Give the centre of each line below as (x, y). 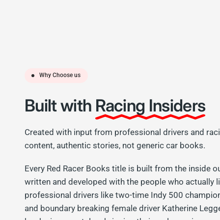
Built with (60, 105)
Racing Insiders (150, 105)
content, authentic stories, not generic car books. (115, 145)
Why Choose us (60, 75)
